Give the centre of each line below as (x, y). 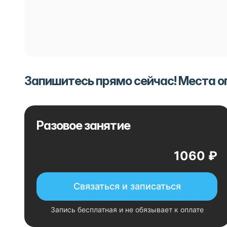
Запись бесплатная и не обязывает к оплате (127, 210)
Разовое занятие (83, 125)
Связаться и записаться (127, 186)
